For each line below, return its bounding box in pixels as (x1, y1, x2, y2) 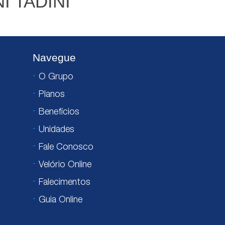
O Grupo (38, 73, 73, 82)
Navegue (32, 52, 76, 63)
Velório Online (38, 161, 91, 170)
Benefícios (38, 108, 79, 117)
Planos (38, 90, 65, 99)
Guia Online (38, 196, 82, 205)
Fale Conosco (38, 143, 93, 152)
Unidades (38, 126, 74, 135)
